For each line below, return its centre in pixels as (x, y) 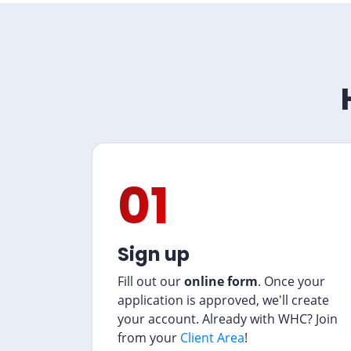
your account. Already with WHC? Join (228, 319)
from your (149, 338)
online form (221, 281)
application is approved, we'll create (223, 300)
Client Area (212, 338)
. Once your (291, 281)
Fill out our (151, 281)
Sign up (154, 254)
